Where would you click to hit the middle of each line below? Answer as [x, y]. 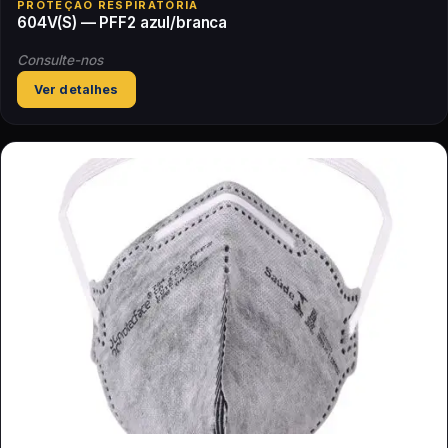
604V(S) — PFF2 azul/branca [122, 23]
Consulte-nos [60, 59]
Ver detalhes [76, 89]
